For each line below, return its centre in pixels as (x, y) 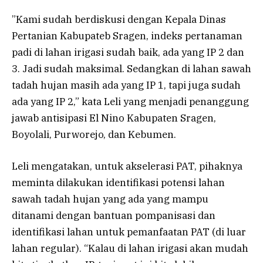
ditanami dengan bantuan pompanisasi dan (114, 215)
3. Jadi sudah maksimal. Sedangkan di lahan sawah (131, 68)
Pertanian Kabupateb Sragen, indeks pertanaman (127, 36)
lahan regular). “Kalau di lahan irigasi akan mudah (130, 248)
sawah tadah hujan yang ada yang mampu (110, 199)
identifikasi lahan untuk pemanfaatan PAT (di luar (129, 232)
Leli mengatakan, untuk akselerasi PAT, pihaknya (127, 166)
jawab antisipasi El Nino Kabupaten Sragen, (114, 118)
